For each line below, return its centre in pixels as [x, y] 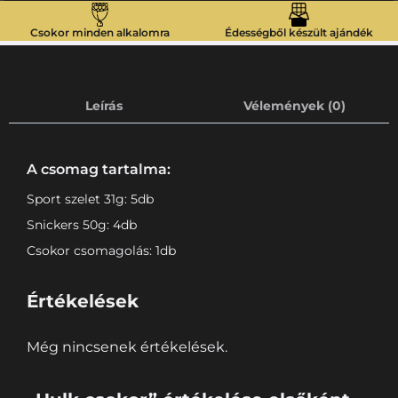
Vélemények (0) [294, 106]
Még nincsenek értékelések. [127, 346]
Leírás [104, 106]
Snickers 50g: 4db [82, 224]
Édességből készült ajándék [298, 32]
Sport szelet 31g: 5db [90, 199]
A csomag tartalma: [99, 169]
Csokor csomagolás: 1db [101, 250]
